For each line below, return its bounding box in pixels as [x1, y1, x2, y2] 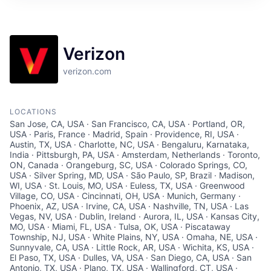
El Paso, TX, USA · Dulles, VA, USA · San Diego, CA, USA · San [10, 252, 252, 263]
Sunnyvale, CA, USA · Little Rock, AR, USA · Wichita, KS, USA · [10, 242, 254, 252]
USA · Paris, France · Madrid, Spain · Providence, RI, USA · [10, 129, 239, 139]
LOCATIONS [10, 107, 57, 116]
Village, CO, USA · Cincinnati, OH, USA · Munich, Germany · [10, 191, 241, 201]
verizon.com [63, 66, 111, 76]
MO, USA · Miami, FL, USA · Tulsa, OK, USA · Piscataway [10, 221, 230, 232]
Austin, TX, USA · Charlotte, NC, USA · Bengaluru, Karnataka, [10, 139, 249, 149]
